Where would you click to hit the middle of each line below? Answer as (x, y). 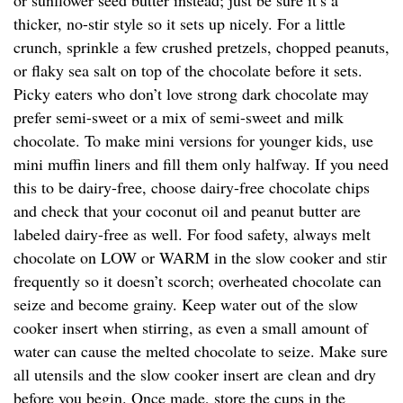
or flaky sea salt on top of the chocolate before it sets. (188, 71)
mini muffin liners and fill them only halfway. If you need (201, 164)
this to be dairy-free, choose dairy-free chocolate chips (192, 188)
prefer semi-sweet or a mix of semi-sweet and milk (179, 117)
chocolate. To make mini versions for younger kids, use (193, 141)
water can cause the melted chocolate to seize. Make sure (201, 351)
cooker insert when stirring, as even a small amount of (191, 328)
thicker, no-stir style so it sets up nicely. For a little (179, 24)
